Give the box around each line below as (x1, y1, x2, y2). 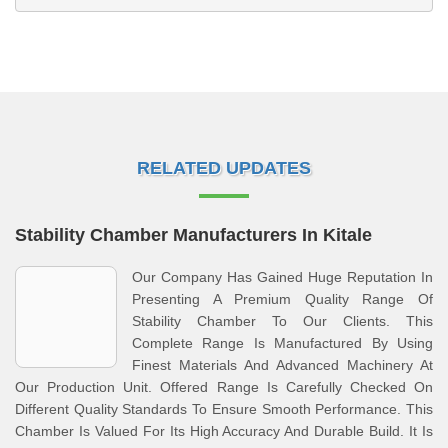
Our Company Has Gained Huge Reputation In (132, 269, 433, 285)
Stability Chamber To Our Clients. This (132, 313, 433, 329)
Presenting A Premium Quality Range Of (132, 291, 433, 307)
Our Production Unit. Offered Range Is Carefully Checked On (15, 379, 433, 395)
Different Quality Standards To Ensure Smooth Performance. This (15, 401, 433, 417)
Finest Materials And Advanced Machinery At (132, 357, 433, 373)
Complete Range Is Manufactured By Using (132, 335, 433, 351)
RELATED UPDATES (137, 158, 311, 178)
